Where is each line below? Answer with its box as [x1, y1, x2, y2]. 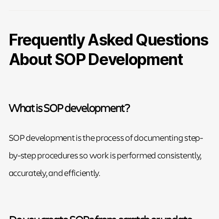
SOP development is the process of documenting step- [8, 131, 203, 143]
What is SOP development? [8, 100, 130, 115]
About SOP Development [8, 49, 183, 69]
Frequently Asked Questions [8, 30, 208, 49]
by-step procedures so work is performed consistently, [8, 149, 202, 161]
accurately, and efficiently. [8, 166, 100, 178]
